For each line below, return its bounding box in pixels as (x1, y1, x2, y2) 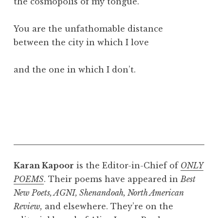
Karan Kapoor (14, 160, 74, 170)
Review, (14, 201, 42, 211)
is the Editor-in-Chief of (74, 160, 181, 170)
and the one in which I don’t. (14, 64, 136, 74)
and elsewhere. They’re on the (42, 201, 173, 211)
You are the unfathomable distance (14, 23, 163, 34)
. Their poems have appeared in (44, 174, 181, 184)
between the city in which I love (14, 37, 149, 47)
